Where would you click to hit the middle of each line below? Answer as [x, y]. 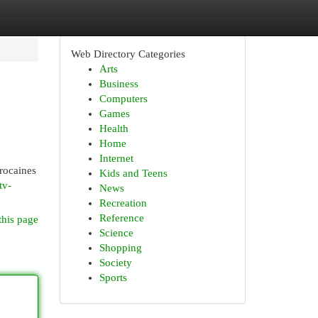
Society [115, 263]
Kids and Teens [133, 173]
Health [114, 128]
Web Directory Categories [128, 54]
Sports [113, 278]
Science [116, 233]
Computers [123, 99]
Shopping [120, 248]
